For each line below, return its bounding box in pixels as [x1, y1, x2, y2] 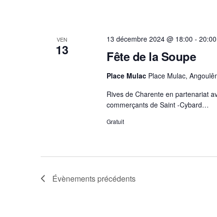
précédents [95, 173, 136, 185]
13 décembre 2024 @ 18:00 [106, 34, 193, 44]
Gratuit [106, 117, 124, 126]
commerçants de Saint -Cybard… [106, 100, 209, 110]
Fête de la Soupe [106, 48, 196, 65]
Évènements [52, 173, 95, 185]
